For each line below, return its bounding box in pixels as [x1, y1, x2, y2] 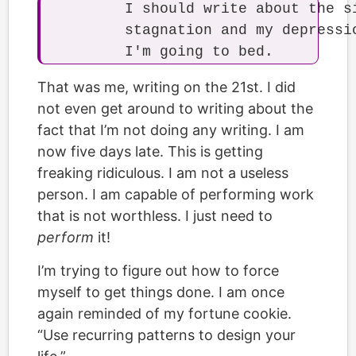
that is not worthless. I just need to [37, 207, 273, 224]
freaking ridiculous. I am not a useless [37, 164, 288, 181]
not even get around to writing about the [37, 99, 313, 117]
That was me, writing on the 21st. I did [37, 78, 296, 95]
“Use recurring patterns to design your [37, 326, 296, 343]
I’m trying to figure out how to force [37, 261, 279, 279]
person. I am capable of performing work [37, 185, 314, 203]
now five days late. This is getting [37, 142, 263, 160]
